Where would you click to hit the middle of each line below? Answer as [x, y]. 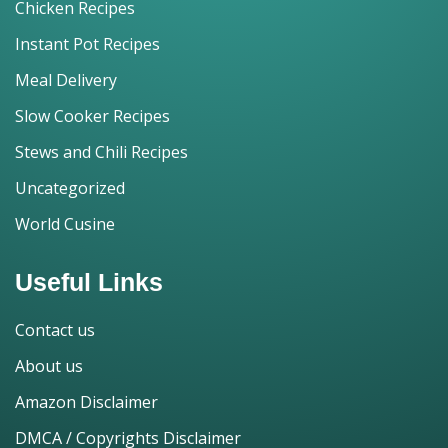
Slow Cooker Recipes [92, 115]
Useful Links [89, 281]
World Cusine [65, 223]
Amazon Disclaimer [86, 401]
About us [49, 365]
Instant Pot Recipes [87, 43]
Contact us [55, 329]
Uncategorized [70, 187]
